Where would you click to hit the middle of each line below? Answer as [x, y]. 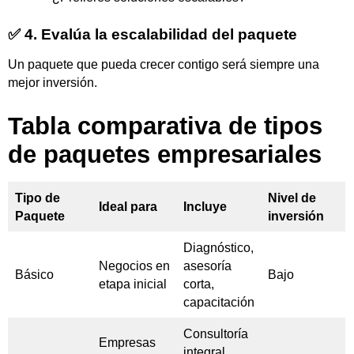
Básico [34, 275]
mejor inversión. [53, 83]
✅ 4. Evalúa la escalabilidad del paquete [153, 35]
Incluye [205, 207]
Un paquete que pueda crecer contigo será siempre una [164, 65]
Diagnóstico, [218, 248]
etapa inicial [133, 284]
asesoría [207, 266]
